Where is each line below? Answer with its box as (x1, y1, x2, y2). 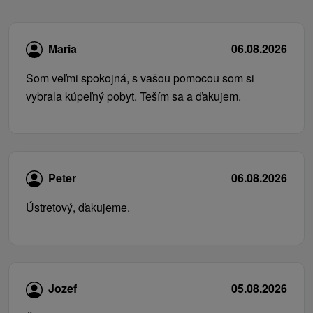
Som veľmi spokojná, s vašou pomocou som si (26, 70, 254, 87)
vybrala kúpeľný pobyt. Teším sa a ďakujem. (26, 88, 241, 105)
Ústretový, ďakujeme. (26, 198, 130, 215)
